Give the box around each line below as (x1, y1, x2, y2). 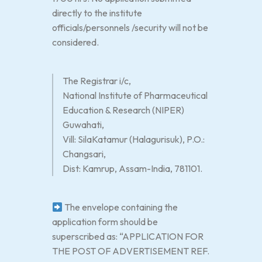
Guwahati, (63, 119, 104, 130)
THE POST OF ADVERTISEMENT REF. (52, 245, 209, 257)
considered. (52, 36, 99, 48)
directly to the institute (52, 7, 142, 19)
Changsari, (63, 148, 106, 160)
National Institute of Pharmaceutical (63, 89, 208, 101)
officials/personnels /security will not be (52, 22, 208, 33)
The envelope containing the (63, 201, 178, 213)
